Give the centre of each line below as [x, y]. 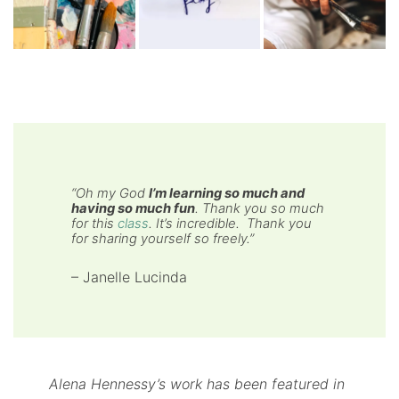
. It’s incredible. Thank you [231, 223]
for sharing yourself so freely [159, 238]
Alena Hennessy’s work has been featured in [197, 384]
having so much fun [134, 208]
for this [95, 223]
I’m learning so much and [227, 193]
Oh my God [113, 193]
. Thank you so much [260, 208]
